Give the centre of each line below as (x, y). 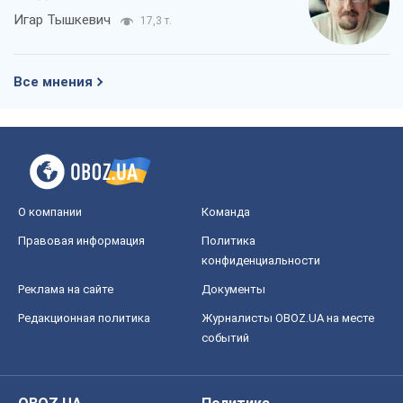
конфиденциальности (261, 260)
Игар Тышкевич (62, 19)
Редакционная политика (84, 318)
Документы (233, 289)
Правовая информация (81, 240)
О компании (50, 211)
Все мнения (53, 81)
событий (225, 337)
